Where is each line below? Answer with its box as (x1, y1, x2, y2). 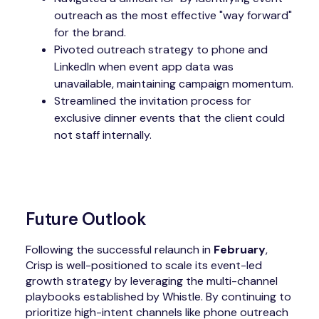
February (214, 242, 266, 258)
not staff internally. (54, 127, 152, 142)
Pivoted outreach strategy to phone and (54, 41, 268, 57)
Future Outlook (26, 207, 147, 230)
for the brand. (54, 24, 126, 40)
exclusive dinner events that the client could (54, 110, 285, 125)
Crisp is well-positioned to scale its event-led (26, 258, 262, 273)
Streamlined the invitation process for (54, 93, 251, 108)
